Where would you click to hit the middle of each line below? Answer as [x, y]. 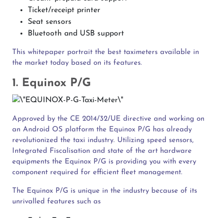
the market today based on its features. [77, 63]
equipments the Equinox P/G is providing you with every [104, 162]
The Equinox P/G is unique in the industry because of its [105, 191]
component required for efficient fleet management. [97, 172]
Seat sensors [50, 22]
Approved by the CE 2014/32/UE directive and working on [108, 119]
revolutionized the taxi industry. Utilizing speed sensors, [103, 140]
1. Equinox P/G [52, 83]
